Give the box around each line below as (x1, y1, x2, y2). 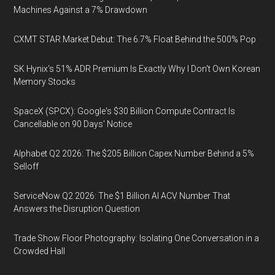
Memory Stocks (14, 77, 76, 87)
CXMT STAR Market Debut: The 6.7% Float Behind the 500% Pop (14, 34, 257, 44)
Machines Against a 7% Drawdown (14, 5, 148, 15)
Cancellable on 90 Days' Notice (14, 119, 133, 129)
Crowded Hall (14, 246, 66, 256)
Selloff (14, 161, 39, 171)
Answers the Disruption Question (14, 204, 141, 214)
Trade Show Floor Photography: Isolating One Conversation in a (14, 233, 260, 243)
